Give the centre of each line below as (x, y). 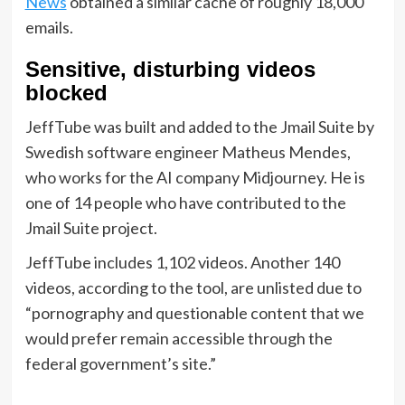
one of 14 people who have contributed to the (185, 202)
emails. (49, 27)
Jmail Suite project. (91, 227)
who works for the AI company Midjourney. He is (195, 177)
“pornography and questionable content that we (194, 312)
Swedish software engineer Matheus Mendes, (188, 151)
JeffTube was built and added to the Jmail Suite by (199, 126)
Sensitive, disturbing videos (170, 69)
